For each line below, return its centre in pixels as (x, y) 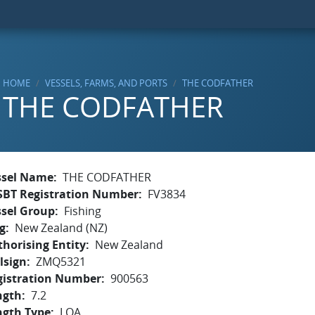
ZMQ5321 (61, 262)
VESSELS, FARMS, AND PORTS (106, 83)
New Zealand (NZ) (61, 228)
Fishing (83, 211)
